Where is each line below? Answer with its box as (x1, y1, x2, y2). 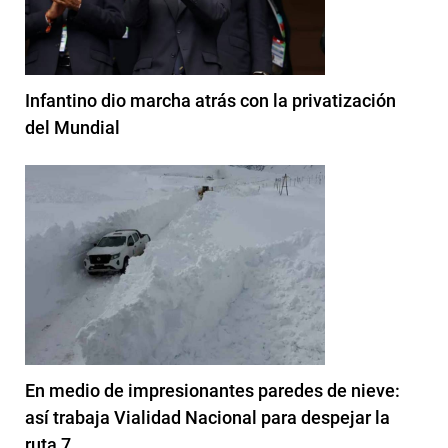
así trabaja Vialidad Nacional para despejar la (25, 406, 390, 428)
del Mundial (25, 116, 120, 138)
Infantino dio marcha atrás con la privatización (25, 89, 396, 111)
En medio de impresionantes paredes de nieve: (25, 379, 400, 401)
